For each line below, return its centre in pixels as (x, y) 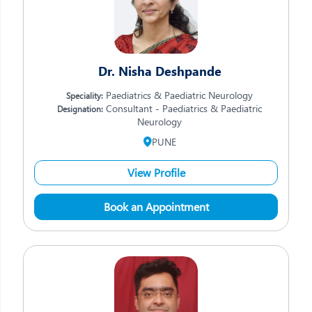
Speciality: (85, 95)
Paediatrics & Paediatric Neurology (178, 95)
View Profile (156, 172)
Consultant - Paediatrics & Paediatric (182, 108)
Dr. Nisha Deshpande (159, 71)
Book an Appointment (156, 206)
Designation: (80, 109)
